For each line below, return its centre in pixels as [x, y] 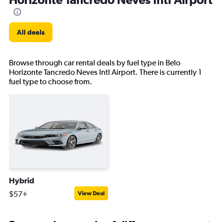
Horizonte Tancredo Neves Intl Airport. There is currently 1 [105, 72]
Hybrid [22, 180]
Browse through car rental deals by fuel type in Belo [95, 63]
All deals [31, 32]
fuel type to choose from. [51, 82]
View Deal [91, 193]
